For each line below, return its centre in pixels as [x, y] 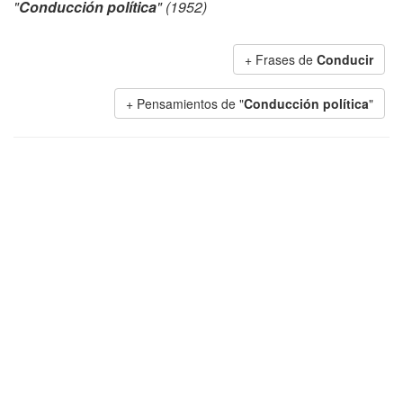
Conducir [345, 59]
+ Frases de [281, 59]
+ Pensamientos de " [185, 103]
